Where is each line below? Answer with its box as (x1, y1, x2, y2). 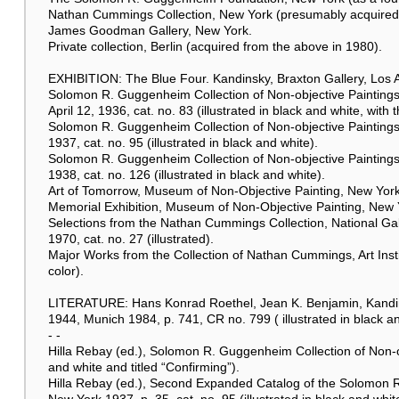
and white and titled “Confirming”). (47, 359, 240, 374)
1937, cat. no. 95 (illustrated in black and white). (47, 134, 318, 150)
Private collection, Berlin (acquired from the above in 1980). (47, 38, 382, 53)
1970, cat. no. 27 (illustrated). (47, 231, 214, 246)
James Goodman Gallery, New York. (47, 22, 252, 37)
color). (47, 263, 84, 278)
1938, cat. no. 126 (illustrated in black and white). (47, 167, 325, 182)
